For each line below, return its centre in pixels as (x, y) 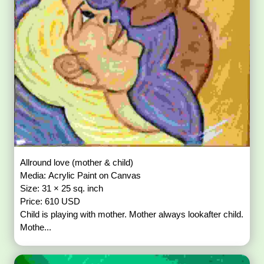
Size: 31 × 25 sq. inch (62, 188)
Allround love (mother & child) (77, 162)
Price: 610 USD (50, 201)
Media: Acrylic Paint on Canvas (81, 175)
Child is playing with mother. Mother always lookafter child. (132, 214)
